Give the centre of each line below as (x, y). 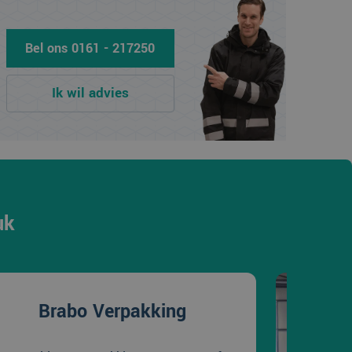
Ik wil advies (90, 93)
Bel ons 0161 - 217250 (90, 48)
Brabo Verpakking (112, 312)
